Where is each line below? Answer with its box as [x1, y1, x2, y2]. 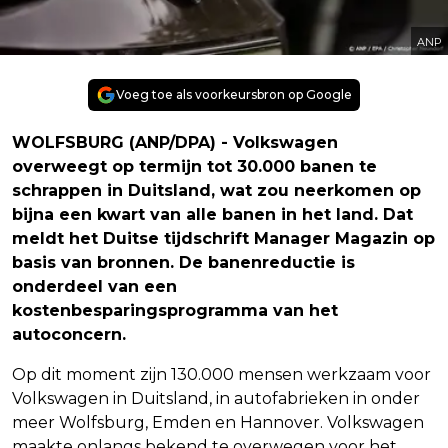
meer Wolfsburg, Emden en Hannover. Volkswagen [12, 412, 424, 432]
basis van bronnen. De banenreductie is [12, 252, 355, 272]
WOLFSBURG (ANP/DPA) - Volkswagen [12, 132, 338, 152]
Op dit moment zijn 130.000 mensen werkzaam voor [12, 364, 431, 384]
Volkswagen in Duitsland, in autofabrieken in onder [12, 388, 420, 408]
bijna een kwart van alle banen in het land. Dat [12, 204, 413, 224]
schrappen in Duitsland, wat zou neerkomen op [12, 180, 421, 200]
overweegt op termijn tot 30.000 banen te [12, 156, 377, 176]
